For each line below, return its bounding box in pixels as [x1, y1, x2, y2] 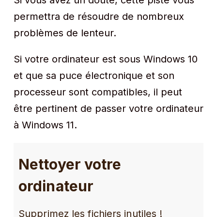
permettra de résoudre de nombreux [14, 11, 184, 22]
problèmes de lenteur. [14, 27, 116, 39]
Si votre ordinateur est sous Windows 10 [14, 53, 198, 65]
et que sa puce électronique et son [14, 70, 174, 81]
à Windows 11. [14, 119, 77, 131]
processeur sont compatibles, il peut [14, 86, 182, 98]
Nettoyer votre [18, 155, 122, 173]
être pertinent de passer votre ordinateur [14, 103, 203, 114]
